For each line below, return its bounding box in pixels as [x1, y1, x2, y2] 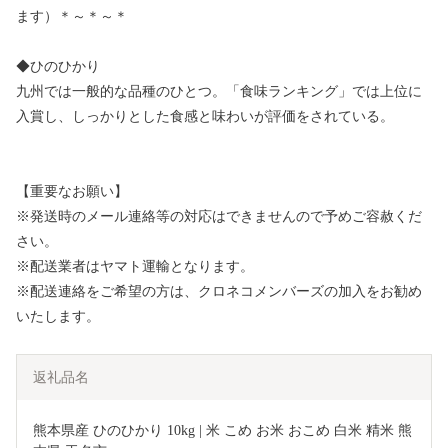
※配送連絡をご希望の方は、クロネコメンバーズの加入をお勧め [16, 284, 422, 300]
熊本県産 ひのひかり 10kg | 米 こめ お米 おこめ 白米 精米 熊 [33, 423, 412, 439]
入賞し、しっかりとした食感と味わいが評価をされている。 [16, 109, 394, 125]
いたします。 [16, 309, 100, 325]
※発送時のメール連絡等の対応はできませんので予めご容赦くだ [16, 209, 422, 225]
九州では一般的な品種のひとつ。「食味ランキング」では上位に [16, 84, 422, 100]
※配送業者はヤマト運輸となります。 [16, 259, 254, 275]
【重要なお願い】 [16, 184, 128, 200]
